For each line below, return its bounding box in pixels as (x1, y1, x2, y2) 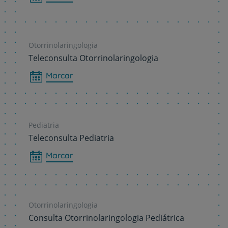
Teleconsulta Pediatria (28, 132, 114, 144)
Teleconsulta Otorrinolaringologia (28, 52, 158, 64)
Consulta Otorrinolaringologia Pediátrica (28, 212, 184, 223)
